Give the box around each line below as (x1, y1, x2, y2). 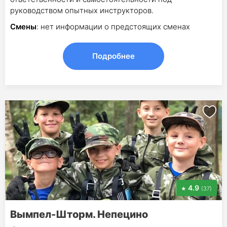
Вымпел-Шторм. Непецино (10, 208, 148, 220)
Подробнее (92, 51, 135, 61)
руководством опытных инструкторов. (10, 5, 154, 15)
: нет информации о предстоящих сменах (36, 21, 190, 31)
